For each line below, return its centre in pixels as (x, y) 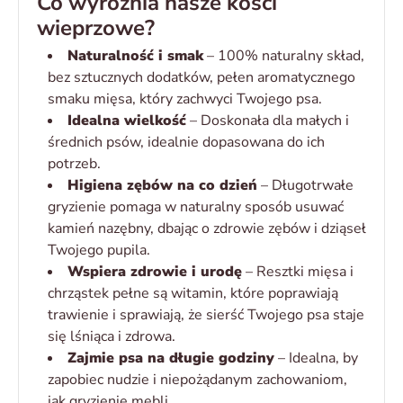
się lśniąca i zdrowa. (112, 337)
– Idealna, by (316, 358)
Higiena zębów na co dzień (162, 186)
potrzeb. (74, 164)
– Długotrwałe (305, 186)
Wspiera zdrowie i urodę (155, 272)
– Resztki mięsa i (298, 272)
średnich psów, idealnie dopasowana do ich (186, 143)
